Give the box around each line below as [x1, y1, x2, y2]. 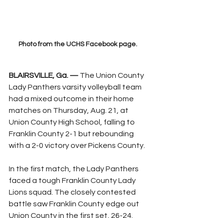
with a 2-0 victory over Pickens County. [9, 141, 145, 149]
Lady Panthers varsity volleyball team [9, 83, 143, 91]
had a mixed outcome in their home [9, 94, 135, 103]
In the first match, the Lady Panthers [9, 164, 140, 173]
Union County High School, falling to [9, 118, 136, 126]
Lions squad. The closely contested [9, 188, 137, 196]
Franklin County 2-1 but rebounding [9, 129, 135, 138]
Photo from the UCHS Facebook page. [18, 40, 137, 48]
